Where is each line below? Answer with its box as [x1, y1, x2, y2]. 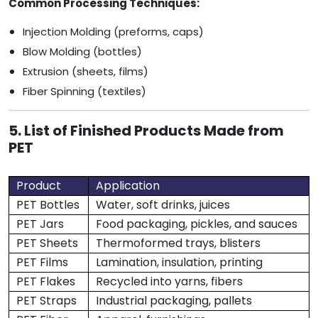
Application [96, 177, 160, 194]
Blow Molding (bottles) [23, 44, 142, 60]
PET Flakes [16, 273, 75, 290]
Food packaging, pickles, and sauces [96, 216, 297, 233]
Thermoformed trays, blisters [96, 235, 261, 252]
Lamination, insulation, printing [96, 254, 263, 271]
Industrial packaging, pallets [96, 292, 252, 309]
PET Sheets [16, 235, 78, 252]
